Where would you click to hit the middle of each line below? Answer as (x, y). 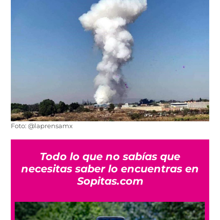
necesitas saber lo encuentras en (110, 169)
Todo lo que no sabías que (110, 157)
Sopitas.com (110, 181)
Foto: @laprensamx (42, 126)
